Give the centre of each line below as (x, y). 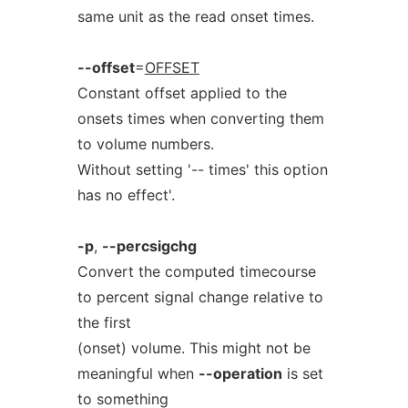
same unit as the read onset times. (195, 16)
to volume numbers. (145, 144)
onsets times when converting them (200, 118)
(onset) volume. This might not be (194, 348)
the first (104, 322)
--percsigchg (149, 246)
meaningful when (138, 373)
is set (302, 373)
